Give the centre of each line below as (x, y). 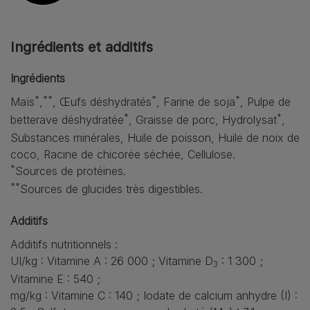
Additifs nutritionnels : (66, 244)
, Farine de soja (196, 102)
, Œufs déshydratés (102, 102)
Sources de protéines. (72, 171)
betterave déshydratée (67, 120)
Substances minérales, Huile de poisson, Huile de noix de (155, 138)
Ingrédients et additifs (82, 47)
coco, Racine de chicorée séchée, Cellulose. (123, 154)
